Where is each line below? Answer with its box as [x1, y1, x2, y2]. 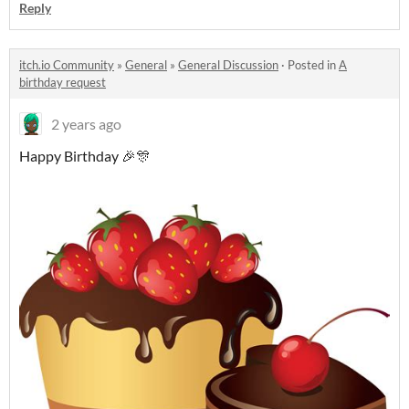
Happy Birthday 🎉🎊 [19, 146, 151, 164]
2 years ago [51, 114, 121, 132]
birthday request [19, 74, 106, 89]
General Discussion [178, 57, 278, 72]
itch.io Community [19, 57, 114, 72]
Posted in [288, 57, 339, 72]
